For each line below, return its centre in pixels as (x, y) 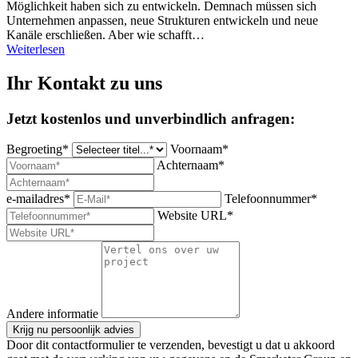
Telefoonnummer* (271, 199)
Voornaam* (199, 149)
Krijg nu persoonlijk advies (74, 330)
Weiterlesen (36, 49)
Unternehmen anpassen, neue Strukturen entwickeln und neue (162, 20)
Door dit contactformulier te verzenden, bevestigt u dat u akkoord (171, 345)
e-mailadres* (38, 199)
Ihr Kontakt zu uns (84, 83)
